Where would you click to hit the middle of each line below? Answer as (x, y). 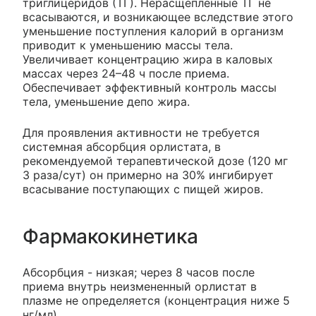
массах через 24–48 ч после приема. (126, 73)
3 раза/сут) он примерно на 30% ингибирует (148, 175)
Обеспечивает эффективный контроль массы (150, 87)
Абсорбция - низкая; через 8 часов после (139, 272)
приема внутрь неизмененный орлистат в (140, 286)
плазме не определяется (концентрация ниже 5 (156, 300)
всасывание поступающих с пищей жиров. (143, 189)
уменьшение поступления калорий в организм (153, 31)
